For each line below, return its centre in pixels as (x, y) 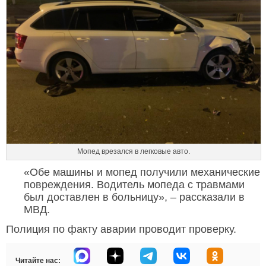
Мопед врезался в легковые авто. (134, 152)
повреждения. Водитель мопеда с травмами (134, 185)
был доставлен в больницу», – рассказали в (134, 197)
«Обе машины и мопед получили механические (142, 172)
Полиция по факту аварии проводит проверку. (121, 229)
